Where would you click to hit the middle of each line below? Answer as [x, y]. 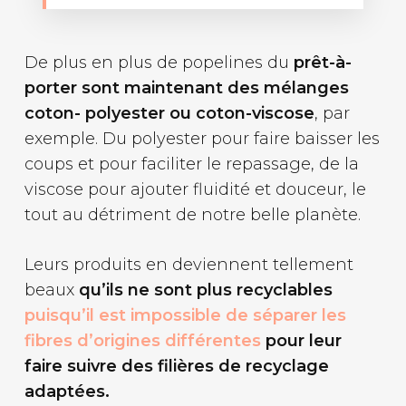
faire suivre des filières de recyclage [176, 366]
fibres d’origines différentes [142, 340]
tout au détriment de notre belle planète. [192, 214]
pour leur [301, 340]
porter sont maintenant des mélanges [186, 87]
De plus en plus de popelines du [159, 62]
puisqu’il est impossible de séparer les [185, 315]
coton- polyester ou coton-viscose [169, 113]
